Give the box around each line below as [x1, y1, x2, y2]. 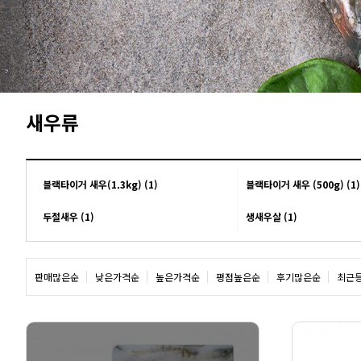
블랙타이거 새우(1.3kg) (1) [43, 176, 158, 191]
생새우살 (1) [245, 209, 297, 223]
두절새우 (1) [43, 209, 94, 223]
